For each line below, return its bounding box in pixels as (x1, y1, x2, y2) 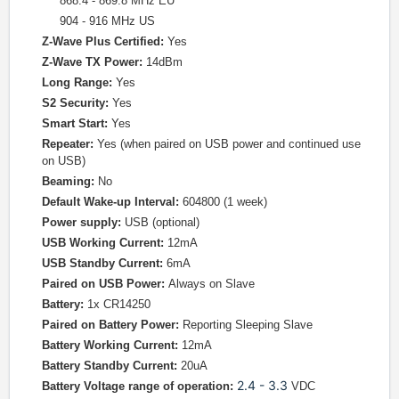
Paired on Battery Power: (42, 318, 179, 332)
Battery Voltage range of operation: (42, 379, 237, 394)
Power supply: (42, 216, 121, 230)
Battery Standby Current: (42, 359, 181, 373)
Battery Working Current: (42, 338, 182, 353)
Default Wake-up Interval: (42, 195, 183, 209)
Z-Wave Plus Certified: (42, 35, 164, 49)
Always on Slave (168, 277, 255, 291)
